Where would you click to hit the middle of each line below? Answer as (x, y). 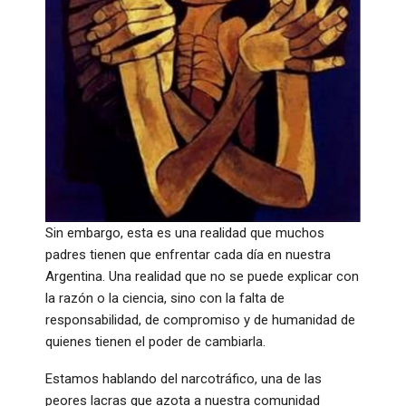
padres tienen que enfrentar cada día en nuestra (188, 254)
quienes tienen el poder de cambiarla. (155, 341)
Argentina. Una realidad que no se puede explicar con (202, 276)
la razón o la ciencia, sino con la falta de (165, 298)
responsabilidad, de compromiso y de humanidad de (200, 319)
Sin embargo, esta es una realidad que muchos (185, 232)
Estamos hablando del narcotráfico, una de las (184, 378)
